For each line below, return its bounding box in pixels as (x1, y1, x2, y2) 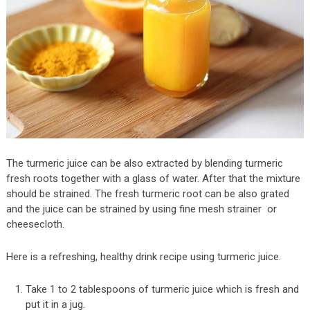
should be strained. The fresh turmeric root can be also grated (6, 188, 289, 201)
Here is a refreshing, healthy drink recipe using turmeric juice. (6, 250, 281, 264)
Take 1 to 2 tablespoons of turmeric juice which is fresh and (26, 283, 300, 296)
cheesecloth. (6, 218, 64, 231)
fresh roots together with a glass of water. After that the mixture (6, 172, 300, 185)
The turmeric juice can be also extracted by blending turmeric (6, 157, 283, 170)
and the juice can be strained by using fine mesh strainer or (6, 203, 277, 216)
